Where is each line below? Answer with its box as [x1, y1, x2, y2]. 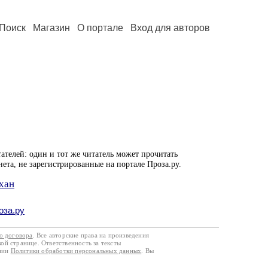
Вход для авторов [130, 23, 210, 33]
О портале [77, 23, 123, 33]
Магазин [33, 23, 70, 33]
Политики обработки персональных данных [10, 247, 142, 254]
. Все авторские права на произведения [32, 232, 150, 239]
